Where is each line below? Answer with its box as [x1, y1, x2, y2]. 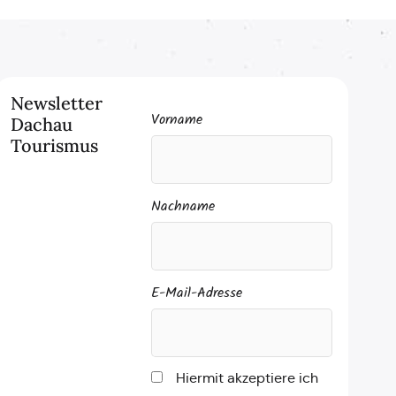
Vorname [151, 109, 203, 132]
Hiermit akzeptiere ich [176, 369, 319, 388]
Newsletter [10, 92, 103, 114]
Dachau [10, 113, 72, 135]
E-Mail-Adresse [151, 281, 243, 305]
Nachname [151, 194, 216, 218]
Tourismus [10, 134, 98, 156]
